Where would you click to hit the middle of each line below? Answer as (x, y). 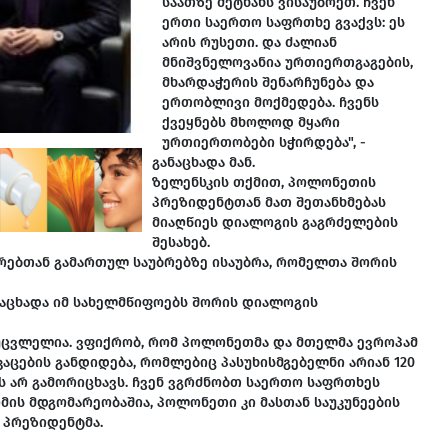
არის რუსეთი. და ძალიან (249, 42)
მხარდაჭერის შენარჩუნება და (268, 82)
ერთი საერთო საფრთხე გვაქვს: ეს (283, 22)
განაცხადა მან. (203, 162)
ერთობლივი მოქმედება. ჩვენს (270, 102)
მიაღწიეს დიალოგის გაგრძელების (275, 222)
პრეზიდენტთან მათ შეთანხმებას (269, 202)
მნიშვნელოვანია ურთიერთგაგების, (287, 62)
